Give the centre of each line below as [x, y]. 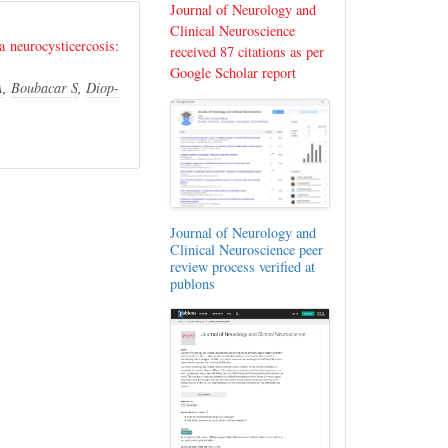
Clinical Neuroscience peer [247, 250]
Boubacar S [44, 87]
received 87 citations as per [247, 51]
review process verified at [243, 267]
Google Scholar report [233, 72]
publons [193, 284]
